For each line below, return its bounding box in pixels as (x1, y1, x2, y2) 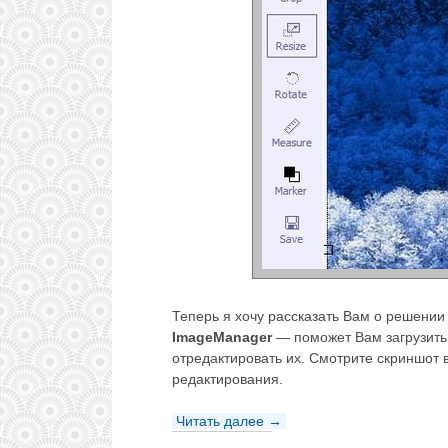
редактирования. (172, 371, 283, 388)
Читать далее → (176, 413, 282, 430)
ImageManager (172, 329, 272, 346)
